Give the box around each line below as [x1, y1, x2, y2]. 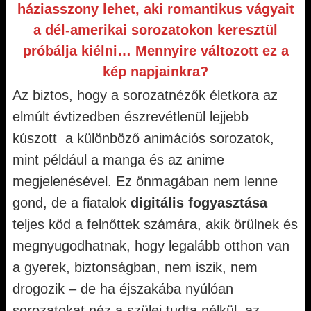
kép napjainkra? [103, 64, 208, 79]
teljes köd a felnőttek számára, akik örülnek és [12, 217, 298, 232]
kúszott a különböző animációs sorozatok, [12, 131, 274, 146]
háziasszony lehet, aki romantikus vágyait [17, 1, 294, 17]
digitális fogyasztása [131, 195, 267, 210]
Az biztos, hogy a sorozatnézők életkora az [12, 87, 278, 103]
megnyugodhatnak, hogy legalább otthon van [12, 238, 289, 253]
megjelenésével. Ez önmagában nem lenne [12, 174, 278, 189]
